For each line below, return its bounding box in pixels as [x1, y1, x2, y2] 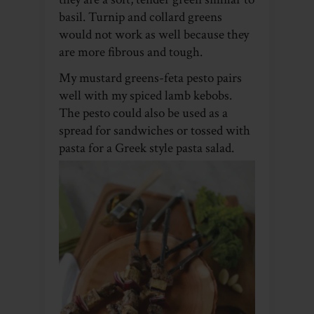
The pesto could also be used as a [59, 104, 228, 122]
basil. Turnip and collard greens [59, 8, 222, 26]
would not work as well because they [59, 25, 249, 43]
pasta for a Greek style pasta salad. [59, 139, 237, 157]
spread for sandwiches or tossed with [59, 121, 250, 139]
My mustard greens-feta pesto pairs [59, 69, 242, 87]
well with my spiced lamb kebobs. [59, 86, 232, 104]
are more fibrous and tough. [59, 43, 203, 61]
